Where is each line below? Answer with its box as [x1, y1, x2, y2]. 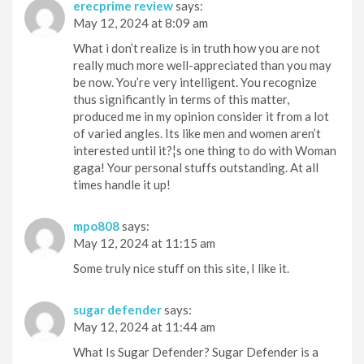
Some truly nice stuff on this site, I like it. [73, 260, 289, 275]
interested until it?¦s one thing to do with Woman [73, 142, 336, 158]
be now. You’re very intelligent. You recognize [73, 74, 317, 89]
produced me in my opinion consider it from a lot [73, 108, 329, 123]
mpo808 [73, 218, 119, 233]
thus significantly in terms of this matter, [73, 91, 289, 106]
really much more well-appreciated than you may [73, 57, 331, 72]
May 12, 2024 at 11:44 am [73, 318, 215, 334]
